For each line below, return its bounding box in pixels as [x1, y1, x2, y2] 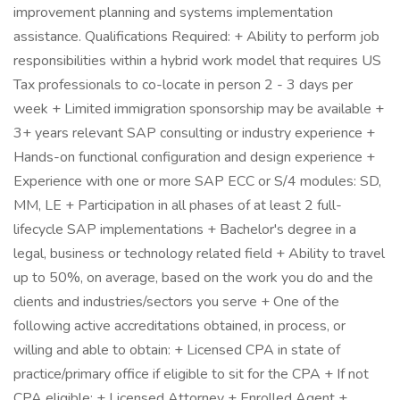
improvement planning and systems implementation [13, 3, 333, 22]
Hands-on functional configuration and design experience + [13, 147, 375, 167]
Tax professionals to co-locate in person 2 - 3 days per [13, 75, 353, 95]
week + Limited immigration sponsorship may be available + [13, 99, 384, 119]
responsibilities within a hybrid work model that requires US [13, 51, 381, 71]
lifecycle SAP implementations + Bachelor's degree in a [13, 220, 356, 239]
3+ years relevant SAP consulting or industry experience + [13, 123, 375, 143]
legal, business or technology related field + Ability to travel [13, 244, 385, 263]
